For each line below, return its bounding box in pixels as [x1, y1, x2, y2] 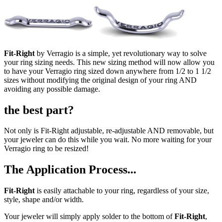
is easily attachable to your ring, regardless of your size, [35, 186, 209, 195]
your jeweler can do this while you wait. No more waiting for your [4, 135, 212, 144]
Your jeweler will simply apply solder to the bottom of [4, 212, 172, 221]
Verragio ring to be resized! [4, 144, 89, 153]
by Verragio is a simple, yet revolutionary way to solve [35, 49, 207, 57]
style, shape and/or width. [4, 195, 84, 204]
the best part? [4, 103, 74, 116]
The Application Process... [4, 163, 136, 176]
